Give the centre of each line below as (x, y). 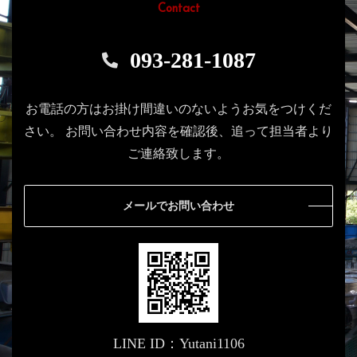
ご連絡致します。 (178, 153)
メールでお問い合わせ (178, 206)
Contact (178, 9)
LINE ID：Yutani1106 (178, 343)
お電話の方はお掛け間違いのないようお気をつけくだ (178, 108)
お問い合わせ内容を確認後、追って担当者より (198, 131)
